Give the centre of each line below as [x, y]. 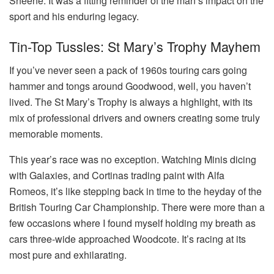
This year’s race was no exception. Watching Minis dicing [133, 160]
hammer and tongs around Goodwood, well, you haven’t [130, 86]
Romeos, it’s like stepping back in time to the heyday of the [135, 191]
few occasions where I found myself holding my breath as [132, 223]
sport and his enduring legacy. [74, 16]
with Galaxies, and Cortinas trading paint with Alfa [117, 176]
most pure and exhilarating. [68, 255]
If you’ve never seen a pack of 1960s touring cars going [128, 70]
